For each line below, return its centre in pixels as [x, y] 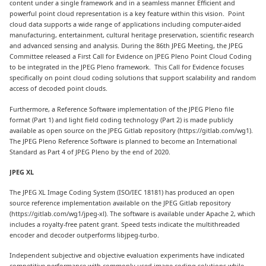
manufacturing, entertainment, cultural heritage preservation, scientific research [132, 35]
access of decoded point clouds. [59, 88]
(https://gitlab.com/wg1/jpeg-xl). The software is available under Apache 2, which [133, 213]
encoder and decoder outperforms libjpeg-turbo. [85, 235]
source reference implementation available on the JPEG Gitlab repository [121, 202]
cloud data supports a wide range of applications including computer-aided [126, 24]
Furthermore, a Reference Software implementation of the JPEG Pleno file [122, 109]
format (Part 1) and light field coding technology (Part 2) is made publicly [122, 119]
